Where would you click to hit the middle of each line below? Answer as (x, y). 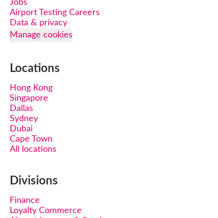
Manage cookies (41, 35)
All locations (33, 149)
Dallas (21, 109)
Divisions (34, 181)
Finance (25, 200)
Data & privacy (38, 23)
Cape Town (31, 139)
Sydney (24, 119)
